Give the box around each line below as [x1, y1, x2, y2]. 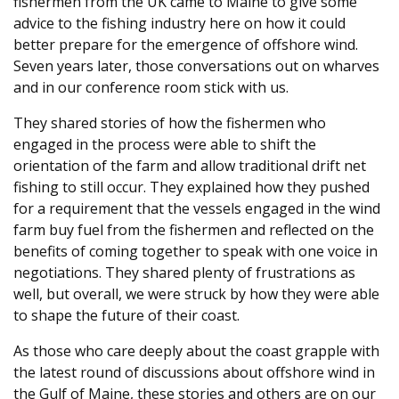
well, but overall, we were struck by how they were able [13, 283, 379, 304]
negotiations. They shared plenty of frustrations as [13, 262, 355, 282]
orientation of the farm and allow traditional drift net [13, 155, 366, 175]
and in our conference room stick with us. [13, 77, 289, 97]
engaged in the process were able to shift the [13, 134, 316, 154]
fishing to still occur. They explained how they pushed [13, 176, 370, 197]
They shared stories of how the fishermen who [13, 112, 326, 133]
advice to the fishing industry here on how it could [13, 12, 346, 33]
